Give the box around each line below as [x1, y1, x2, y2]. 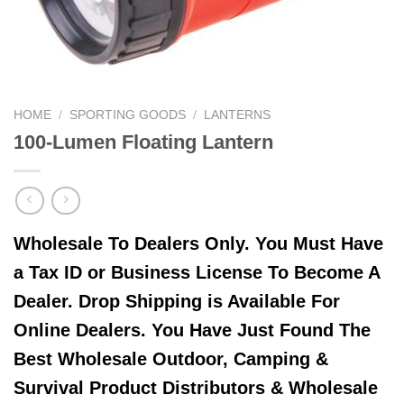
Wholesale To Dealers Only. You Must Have [14, 234, 383, 254]
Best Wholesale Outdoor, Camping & [14, 349, 328, 370]
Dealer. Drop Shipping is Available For [14, 291, 340, 312]
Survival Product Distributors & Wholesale [14, 378, 378, 399]
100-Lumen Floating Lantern [14, 130, 273, 153]
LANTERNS [204, 108, 271, 122]
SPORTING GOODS [69, 108, 187, 122]
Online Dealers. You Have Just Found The [14, 320, 371, 341]
